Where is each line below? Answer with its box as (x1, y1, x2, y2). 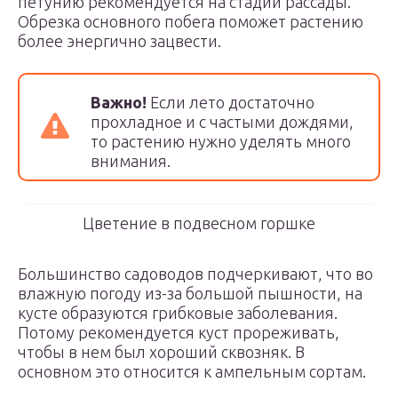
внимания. (91, 152, 171, 170)
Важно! (91, 93, 147, 111)
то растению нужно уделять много (91, 132, 351, 150)
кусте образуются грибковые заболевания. (18, 304, 338, 322)
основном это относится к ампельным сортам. (18, 362, 366, 380)
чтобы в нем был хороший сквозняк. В (18, 343, 305, 361)
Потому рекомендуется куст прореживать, (18, 323, 339, 341)
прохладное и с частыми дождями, (91, 113, 354, 131)
